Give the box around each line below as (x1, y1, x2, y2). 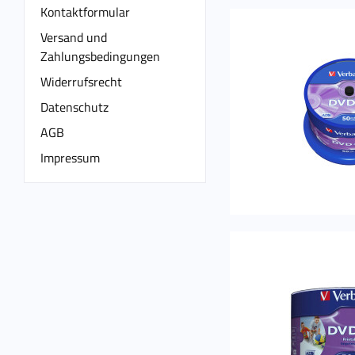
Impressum (40, 147, 100, 167)
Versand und (40, 27, 107, 47)
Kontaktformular (40, 2, 130, 21)
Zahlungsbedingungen (40, 46, 160, 66)
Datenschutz (40, 97, 109, 116)
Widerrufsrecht (40, 71, 122, 91)
